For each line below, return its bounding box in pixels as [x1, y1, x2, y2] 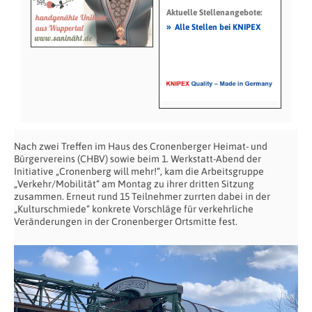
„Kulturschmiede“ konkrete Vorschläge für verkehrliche [14, 203, 253, 214]
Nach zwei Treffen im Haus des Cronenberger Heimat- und [14, 140, 267, 152]
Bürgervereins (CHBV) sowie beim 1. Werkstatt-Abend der [14, 153, 261, 164]
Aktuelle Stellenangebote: [166, 7, 262, 17]
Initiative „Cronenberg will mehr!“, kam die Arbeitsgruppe [14, 165, 264, 177]
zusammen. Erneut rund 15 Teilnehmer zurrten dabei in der [14, 190, 270, 202]
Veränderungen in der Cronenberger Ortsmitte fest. [14, 215, 237, 227]
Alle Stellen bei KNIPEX [174, 22, 260, 32]
